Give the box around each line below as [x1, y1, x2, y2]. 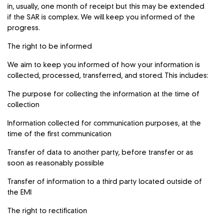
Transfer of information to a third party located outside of [7, 178, 202, 185]
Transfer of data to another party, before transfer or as [7, 149, 194, 156]
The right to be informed [7, 43, 92, 50]
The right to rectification [7, 207, 88, 215]
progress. [7, 24, 40, 32]
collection [7, 101, 39, 109]
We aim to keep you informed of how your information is [7, 61, 200, 69]
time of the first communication [7, 130, 112, 138]
